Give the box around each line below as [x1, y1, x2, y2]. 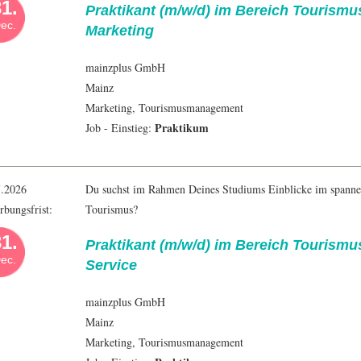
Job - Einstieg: [85, 120, 155, 136]
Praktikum [155, 119, 209, 137]
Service [85, 257, 137, 274]
